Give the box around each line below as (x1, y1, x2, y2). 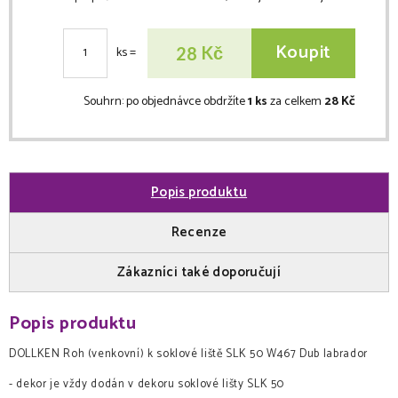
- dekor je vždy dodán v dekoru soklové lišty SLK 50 (9, 374, 285, 394)
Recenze (171, 221, 227, 244)
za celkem (270, 91, 324, 112)
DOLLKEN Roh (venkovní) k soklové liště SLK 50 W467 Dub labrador (9, 344, 368, 363)
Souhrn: (84, 91, 126, 112)
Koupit (275, 38, 331, 68)
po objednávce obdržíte (126, 91, 248, 112)
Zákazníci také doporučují (116, 260, 282, 283)
